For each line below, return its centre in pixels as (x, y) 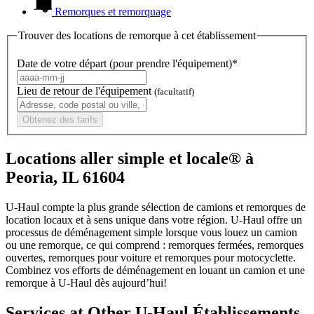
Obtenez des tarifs (60, 119)
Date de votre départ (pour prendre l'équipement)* (127, 63)
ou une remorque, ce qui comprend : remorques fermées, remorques (155, 245)
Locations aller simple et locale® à (130, 158)
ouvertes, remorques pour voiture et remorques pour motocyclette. (151, 257)
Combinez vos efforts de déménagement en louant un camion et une (155, 270)
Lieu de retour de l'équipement (86, 90)
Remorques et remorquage (113, 12)
